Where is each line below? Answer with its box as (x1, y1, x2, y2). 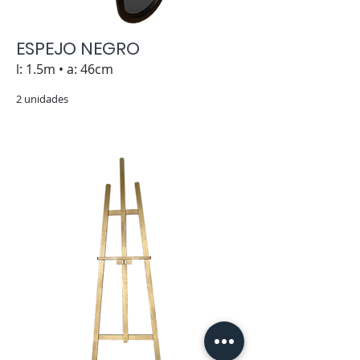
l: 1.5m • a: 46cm (16, 60, 113, 78)
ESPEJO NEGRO (16, 36, 140, 61)
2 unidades (16, 92, 68, 106)
